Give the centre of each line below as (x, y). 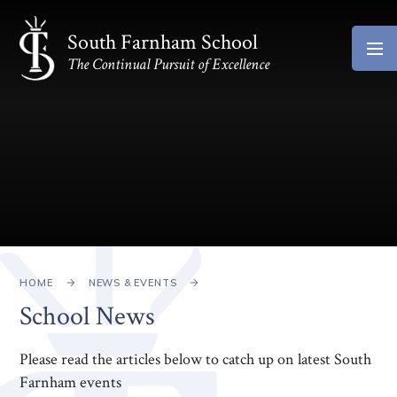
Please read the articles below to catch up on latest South (196, 359)
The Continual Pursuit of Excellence (168, 65)
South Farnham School (162, 43)
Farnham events (71, 382)
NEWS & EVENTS (132, 283)
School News (88, 316)
